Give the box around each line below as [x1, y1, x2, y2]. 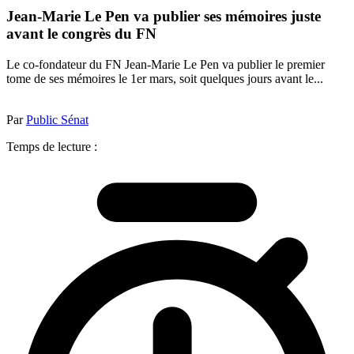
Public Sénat [26, 112, 88, 126]
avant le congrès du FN [6, 25, 156, 43]
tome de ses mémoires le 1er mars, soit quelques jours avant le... [6, 71, 323, 85]
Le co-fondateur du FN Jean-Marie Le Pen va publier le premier [6, 57, 325, 71]
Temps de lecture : [6, 139, 97, 153]
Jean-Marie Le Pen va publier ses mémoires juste [6, 8, 321, 25]
